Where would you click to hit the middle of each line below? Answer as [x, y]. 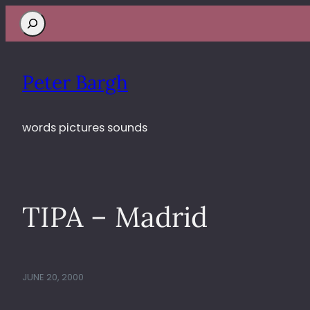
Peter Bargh [75, 82]
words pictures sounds [85, 127]
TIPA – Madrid [115, 216]
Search [38, 19]
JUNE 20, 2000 [53, 277]
